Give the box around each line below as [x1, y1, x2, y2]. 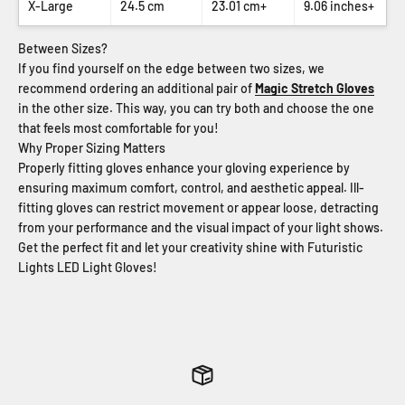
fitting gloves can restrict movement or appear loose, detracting [18, 200, 379, 216]
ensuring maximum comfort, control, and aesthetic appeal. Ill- [18, 180, 364, 196]
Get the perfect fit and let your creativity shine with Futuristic [18, 240, 363, 256]
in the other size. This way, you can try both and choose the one [18, 100, 374, 117]
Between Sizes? [18, 41, 108, 57]
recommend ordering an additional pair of [18, 80, 255, 97]
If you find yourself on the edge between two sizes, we [18, 61, 325, 77]
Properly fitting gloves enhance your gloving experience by [18, 160, 350, 176]
